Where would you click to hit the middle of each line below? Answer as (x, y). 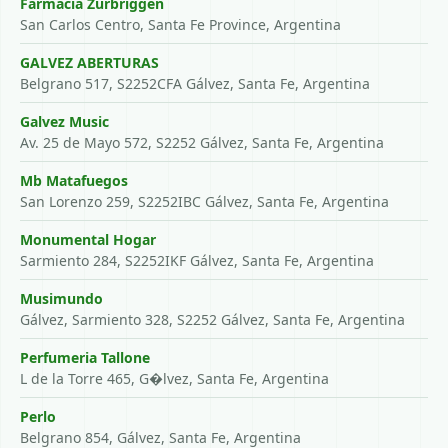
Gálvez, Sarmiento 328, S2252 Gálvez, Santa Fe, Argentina (212, 319)
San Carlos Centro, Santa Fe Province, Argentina (180, 24)
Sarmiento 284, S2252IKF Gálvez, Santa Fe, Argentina (197, 260)
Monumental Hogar (88, 239)
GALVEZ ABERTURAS (89, 62)
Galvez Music (64, 121)
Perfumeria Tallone (85, 357)
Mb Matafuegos (74, 180)
